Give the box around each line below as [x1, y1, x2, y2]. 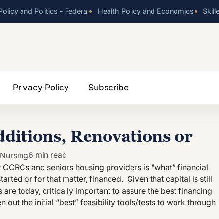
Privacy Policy [13, 82, 69, 92]
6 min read [28, 150, 67, 160]
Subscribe [88, 82, 129, 92]
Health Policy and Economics [96, 7, 194, 15]
